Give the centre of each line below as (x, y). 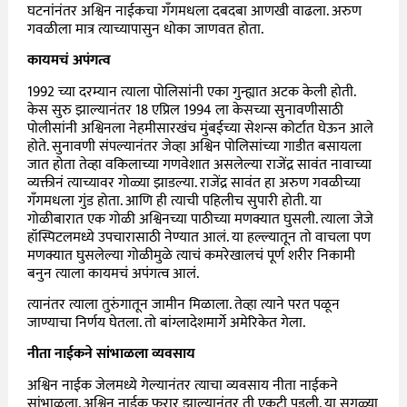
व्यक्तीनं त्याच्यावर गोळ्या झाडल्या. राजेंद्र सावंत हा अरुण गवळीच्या (194, 183)
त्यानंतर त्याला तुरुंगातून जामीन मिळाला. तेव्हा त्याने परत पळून (184, 304)
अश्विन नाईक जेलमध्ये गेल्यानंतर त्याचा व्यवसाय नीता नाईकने (183, 385)
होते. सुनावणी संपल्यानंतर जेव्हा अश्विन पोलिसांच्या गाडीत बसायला (195, 146)
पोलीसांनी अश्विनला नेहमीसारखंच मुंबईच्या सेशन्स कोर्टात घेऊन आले (201, 128)
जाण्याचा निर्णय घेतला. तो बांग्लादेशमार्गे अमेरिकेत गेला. (167, 323)
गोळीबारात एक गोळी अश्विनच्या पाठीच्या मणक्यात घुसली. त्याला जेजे (201, 219)
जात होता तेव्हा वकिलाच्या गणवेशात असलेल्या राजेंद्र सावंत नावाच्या (200, 164)
